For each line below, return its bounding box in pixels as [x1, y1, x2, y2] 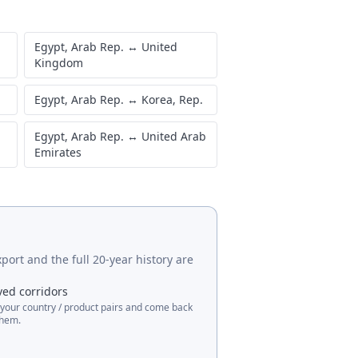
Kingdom [34, 55, 83, 70]
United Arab [141, 129, 206, 144]
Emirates [34, 145, 82, 160]
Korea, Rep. [141, 92, 203, 107]
